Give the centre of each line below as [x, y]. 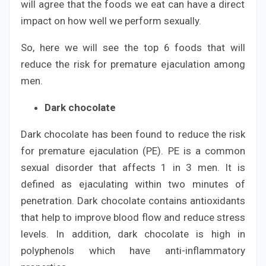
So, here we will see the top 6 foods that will [133, 47]
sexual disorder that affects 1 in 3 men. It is [133, 167]
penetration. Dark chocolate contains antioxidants [133, 200]
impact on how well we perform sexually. [111, 20]
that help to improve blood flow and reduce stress [133, 217]
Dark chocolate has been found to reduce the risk [133, 134]
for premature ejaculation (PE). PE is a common [133, 151]
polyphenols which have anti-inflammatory [133, 250]
